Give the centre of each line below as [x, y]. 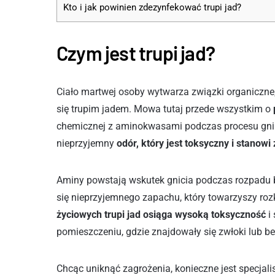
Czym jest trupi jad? [136, 53]
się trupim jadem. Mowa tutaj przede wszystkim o [164, 109]
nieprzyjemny [87, 143]
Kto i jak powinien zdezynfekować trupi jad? [152, 8]
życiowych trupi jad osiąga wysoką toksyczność [161, 215]
